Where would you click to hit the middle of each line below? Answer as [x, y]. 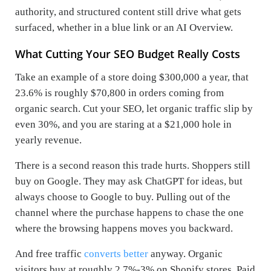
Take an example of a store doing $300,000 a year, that [132, 77]
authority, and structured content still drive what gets [128, 12]
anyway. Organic [185, 254]
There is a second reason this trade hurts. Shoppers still [133, 166]
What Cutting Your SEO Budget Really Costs [128, 54]
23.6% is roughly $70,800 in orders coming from [119, 93]
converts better [115, 254]
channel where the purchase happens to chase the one [129, 213]
